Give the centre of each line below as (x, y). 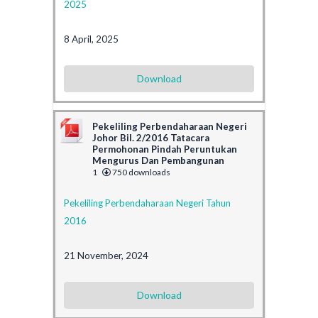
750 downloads (141, 172)
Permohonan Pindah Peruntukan (165, 149)
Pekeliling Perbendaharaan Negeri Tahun (147, 203)
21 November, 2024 (106, 255)
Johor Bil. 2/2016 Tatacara (151, 137)
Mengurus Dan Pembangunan (158, 160)
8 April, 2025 (91, 39)
